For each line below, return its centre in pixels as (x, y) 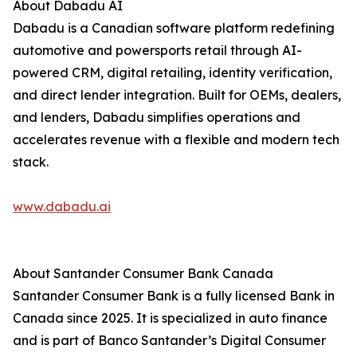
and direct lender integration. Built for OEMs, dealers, (177, 95)
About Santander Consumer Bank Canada (143, 274)
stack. (31, 162)
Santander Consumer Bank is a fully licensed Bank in (174, 296)
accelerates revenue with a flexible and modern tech (176, 140)
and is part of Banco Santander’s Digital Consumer (169, 341)
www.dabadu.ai (62, 207)
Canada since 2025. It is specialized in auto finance (170, 318)
